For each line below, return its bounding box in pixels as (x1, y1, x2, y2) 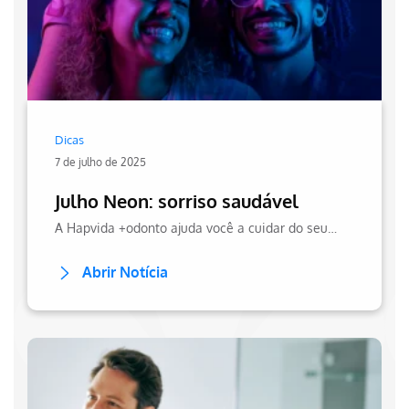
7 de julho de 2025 (55, 154, 146, 169)
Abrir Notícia (82, 262, 168, 281)
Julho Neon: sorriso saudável (55, 188, 299, 213)
